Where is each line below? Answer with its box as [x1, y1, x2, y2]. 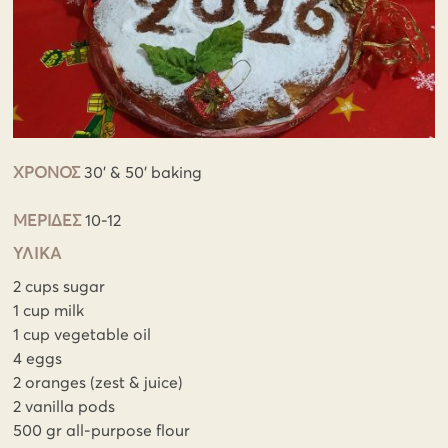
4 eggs [13, 350, 63, 367]
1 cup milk [13, 302, 85, 319]
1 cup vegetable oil [13, 326, 152, 343]
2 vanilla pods [13, 398, 116, 415]
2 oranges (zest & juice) [13, 374, 184, 391]
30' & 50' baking [80, 164, 203, 181]
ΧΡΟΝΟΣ [13, 164, 81, 181]
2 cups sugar [13, 278, 106, 295]
